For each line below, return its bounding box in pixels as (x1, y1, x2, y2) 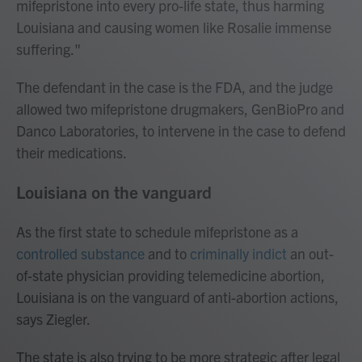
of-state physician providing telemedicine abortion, (16, 266, 325, 284)
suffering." (16, 40, 81, 58)
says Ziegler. (16, 309, 90, 328)
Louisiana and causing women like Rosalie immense (16, 18, 331, 36)
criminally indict (190, 244, 287, 263)
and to (145, 244, 190, 263)
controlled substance (16, 244, 145, 263)
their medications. (16, 143, 127, 162)
